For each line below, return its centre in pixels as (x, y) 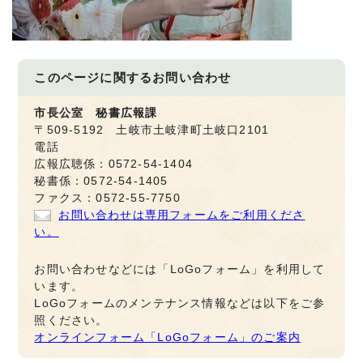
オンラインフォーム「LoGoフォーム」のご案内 (168, 337)
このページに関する (94, 77)
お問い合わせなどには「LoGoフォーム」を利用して (180, 269)
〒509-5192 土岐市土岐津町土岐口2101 (152, 130)
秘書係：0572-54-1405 (101, 181)
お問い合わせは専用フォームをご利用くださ (182, 215)
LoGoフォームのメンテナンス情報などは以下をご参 (180, 303)
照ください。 (71, 320)
